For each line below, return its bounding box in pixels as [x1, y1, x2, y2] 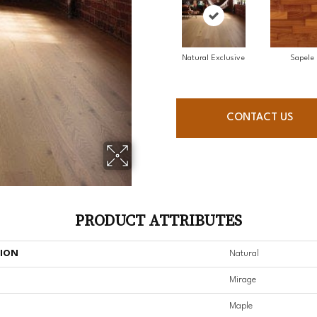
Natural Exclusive [182, 54, 245, 63]
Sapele [289, 54, 314, 63]
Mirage [229, 275, 256, 285]
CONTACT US [226, 113, 293, 124]
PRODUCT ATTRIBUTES [75, 209, 242, 231]
